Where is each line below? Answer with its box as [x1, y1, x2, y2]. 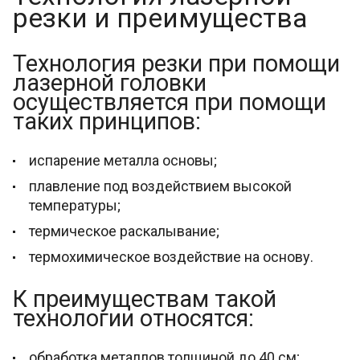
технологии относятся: [13, 304, 254, 332]
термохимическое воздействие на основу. [29, 247, 313, 265]
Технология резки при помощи [13, 49, 340, 77]
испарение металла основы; [29, 151, 217, 169]
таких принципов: [13, 107, 201, 135]
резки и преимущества [13, 2, 313, 34]
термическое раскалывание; [29, 222, 219, 239]
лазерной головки [13, 68, 207, 96]
